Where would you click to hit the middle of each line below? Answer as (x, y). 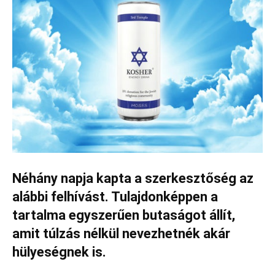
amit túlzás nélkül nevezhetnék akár (121, 234)
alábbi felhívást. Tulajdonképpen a (115, 197)
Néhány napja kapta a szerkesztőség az (133, 179)
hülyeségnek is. (59, 252)
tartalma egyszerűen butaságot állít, (124, 215)
